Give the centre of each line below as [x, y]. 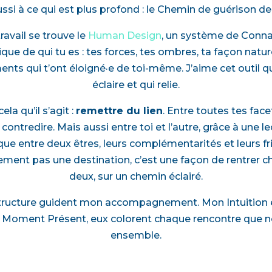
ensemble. [136, 235]
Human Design [124, 35]
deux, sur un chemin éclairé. [136, 176]
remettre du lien [119, 110]
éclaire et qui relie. [136, 84]
